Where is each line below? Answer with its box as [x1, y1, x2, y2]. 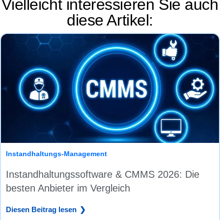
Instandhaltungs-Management [6, 150, 107, 158]
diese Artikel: [66, 11, 154, 29]
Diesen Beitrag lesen [6, 205, 77, 214]
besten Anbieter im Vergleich [6, 183, 130, 194]
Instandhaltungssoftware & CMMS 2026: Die [6, 169, 199, 180]
